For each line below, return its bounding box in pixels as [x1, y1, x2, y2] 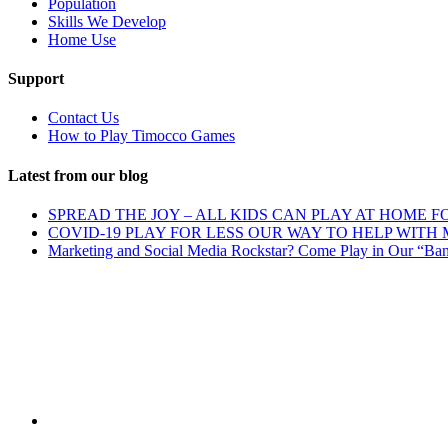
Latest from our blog [8, 166, 148, 184]
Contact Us [48, 109, 119, 127]
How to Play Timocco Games [48, 127, 235, 145]
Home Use [48, 30, 116, 48]
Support [8, 70, 64, 88]
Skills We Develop [48, 12, 166, 30]
